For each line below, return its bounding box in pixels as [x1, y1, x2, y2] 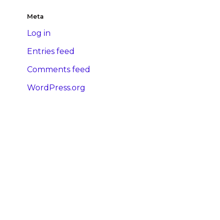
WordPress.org [27, 83, 85, 93]
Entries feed [27, 47, 75, 56]
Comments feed [27, 65, 90, 75]
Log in [27, 28, 51, 38]
